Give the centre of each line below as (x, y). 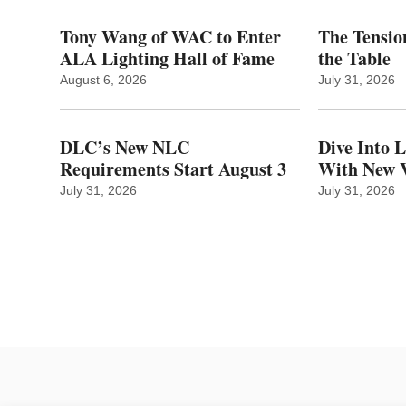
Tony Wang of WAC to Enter (170, 37)
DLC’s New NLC (125, 148)
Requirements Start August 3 (173, 169)
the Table (355, 59)
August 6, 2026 (103, 80)
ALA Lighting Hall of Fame (167, 59)
